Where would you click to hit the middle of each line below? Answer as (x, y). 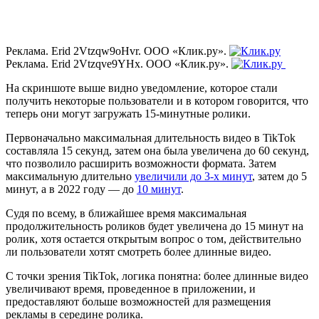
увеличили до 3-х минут (193, 176)
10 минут (159, 189)
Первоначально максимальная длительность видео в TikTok (151, 137)
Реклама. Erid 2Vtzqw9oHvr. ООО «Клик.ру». (116, 51)
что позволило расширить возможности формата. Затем (141, 163)
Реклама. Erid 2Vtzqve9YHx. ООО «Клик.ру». (119, 63)
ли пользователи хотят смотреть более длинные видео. (138, 251)
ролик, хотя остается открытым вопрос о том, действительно (153, 239)
